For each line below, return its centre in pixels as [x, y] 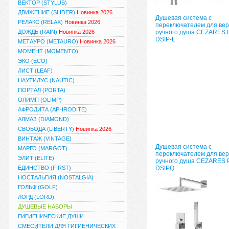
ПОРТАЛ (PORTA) [41, 90]
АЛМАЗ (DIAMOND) [43, 119]
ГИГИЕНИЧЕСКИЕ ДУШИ [51, 216]
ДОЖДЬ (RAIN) [38, 32]
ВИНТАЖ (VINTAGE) [44, 139]
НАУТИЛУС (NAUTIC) [46, 80]
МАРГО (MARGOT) [42, 148]
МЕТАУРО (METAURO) [49, 41]
